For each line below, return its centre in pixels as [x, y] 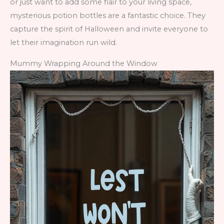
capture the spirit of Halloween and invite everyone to [109, 29]
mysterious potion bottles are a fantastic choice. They [108, 15]
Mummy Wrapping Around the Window [84, 63]
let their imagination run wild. [63, 42]
